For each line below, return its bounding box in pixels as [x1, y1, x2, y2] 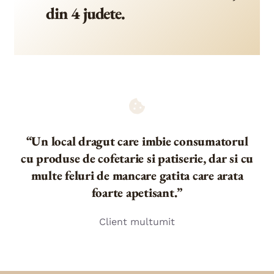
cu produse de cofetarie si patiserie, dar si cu [20, 150, 254, 167]
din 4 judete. [46, 2, 125, 24]
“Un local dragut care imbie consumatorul [26, 133, 248, 150]
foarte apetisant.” [91, 184, 183, 201]
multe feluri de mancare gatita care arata [31, 167, 243, 184]
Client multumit [99, 216, 175, 228]
